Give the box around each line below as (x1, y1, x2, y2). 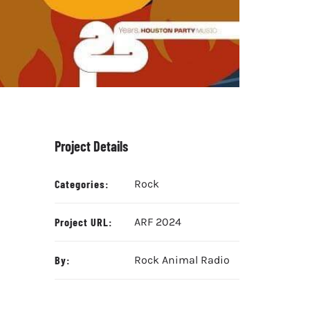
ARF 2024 (134, 215, 182, 228)
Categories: (55, 176, 109, 190)
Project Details (55, 137, 129, 154)
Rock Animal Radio (134, 253, 230, 266)
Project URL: (55, 215, 113, 228)
